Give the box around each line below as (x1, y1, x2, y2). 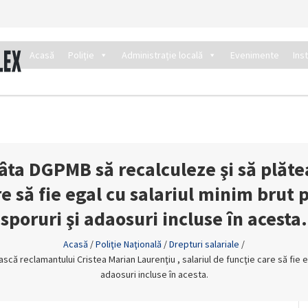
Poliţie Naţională (96, 238, 162, 250)
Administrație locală (122, 49, 203, 61)
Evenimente (230, 49, 279, 61)
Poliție (68, 49, 94, 61)
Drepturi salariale (169, 238, 239, 250)
